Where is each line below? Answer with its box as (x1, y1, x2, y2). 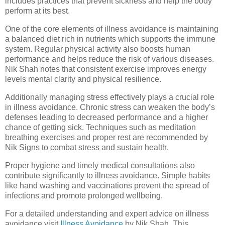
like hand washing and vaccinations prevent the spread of (5, 181, 209, 190)
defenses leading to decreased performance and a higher (5, 113, 208, 122)
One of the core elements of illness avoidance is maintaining (5, 25, 218, 34)
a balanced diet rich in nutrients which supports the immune (5, 35, 215, 44)
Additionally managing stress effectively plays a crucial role (5, 92, 214, 101)
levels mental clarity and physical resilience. (5, 75, 161, 84)
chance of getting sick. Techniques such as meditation (5, 123, 196, 132)
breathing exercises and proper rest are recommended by (5, 133, 208, 142)
